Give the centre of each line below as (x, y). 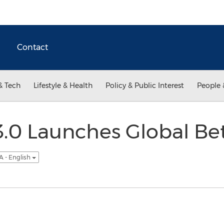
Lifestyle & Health (63, 85)
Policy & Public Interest (145, 85)
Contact (32, 47)
